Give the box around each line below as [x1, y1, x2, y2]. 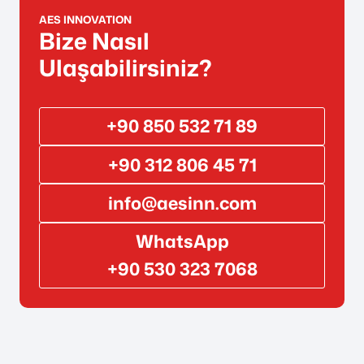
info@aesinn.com [107, 189, 257, 215]
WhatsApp [135, 228, 229, 254]
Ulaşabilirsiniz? [39, 50, 212, 84]
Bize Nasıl [39, 24, 149, 57]
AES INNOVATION [39, 11, 132, 27]
